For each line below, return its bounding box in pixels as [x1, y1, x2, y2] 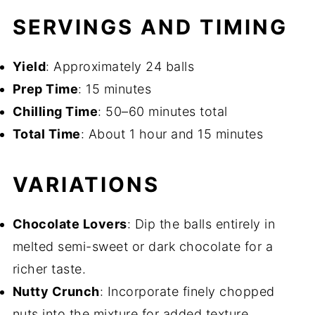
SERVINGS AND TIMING [12, 15, 288, 40]
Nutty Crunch [12, 284, 100, 300]
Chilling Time [12, 104, 98, 120]
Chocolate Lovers [12, 217, 127, 232]
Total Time [12, 127, 81, 142]
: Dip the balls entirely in [127, 217, 276, 232]
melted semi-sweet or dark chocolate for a [12, 239, 274, 255]
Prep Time [12, 82, 79, 97]
